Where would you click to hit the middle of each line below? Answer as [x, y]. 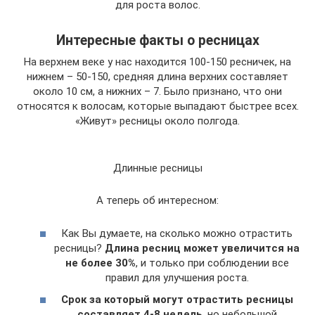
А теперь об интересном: [157, 200]
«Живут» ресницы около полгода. [157, 121]
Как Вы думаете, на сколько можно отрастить [177, 233]
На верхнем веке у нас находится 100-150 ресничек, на [157, 62]
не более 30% [100, 263]
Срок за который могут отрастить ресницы [177, 300]
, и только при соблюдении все [212, 263]
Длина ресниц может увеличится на [202, 248]
